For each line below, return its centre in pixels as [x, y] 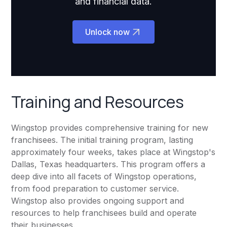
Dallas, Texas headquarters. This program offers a [108, 164]
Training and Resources [98, 102]
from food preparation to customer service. [95, 189]
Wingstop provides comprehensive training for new [110, 128]
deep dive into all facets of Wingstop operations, [104, 177]
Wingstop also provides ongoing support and [98, 201]
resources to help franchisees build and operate [104, 213]
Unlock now [107, 32]
